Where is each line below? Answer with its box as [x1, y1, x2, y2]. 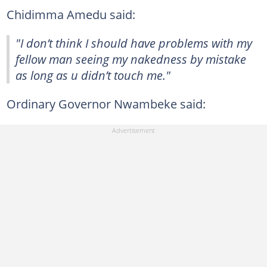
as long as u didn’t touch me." [15, 66, 170, 83]
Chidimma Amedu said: [6, 5, 135, 23]
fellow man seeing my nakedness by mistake [15, 50, 246, 67]
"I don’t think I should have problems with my [15, 34, 252, 51]
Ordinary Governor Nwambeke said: [6, 95, 206, 112]
